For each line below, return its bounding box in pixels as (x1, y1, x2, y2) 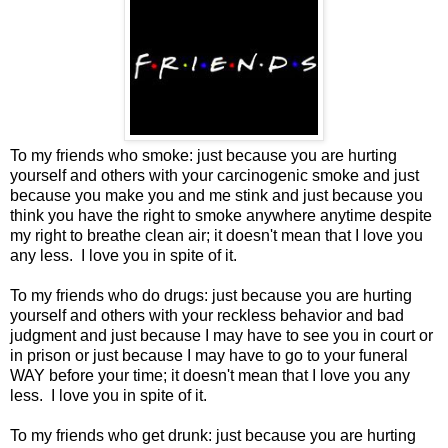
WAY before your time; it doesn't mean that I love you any (10, 367, 410, 385)
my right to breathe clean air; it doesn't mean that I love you (10, 227, 423, 245)
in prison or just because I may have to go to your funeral (10, 347, 408, 365)
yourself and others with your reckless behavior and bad (10, 307, 404, 325)
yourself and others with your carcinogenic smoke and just (10, 167, 419, 185)
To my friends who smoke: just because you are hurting (10, 147, 397, 165)
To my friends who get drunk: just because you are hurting (10, 427, 416, 445)
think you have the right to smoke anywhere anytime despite (10, 207, 432, 225)
